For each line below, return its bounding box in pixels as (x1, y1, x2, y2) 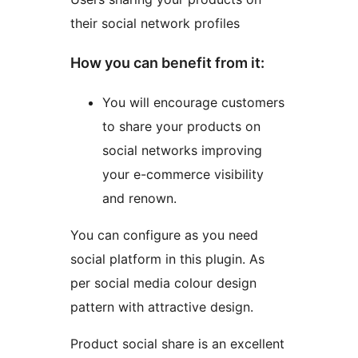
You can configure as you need (70, 227, 258, 244)
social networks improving (102, 142, 262, 159)
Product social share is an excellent (70, 336, 284, 352)
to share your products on (102, 118, 261, 135)
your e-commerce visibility (102, 166, 264, 183)
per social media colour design (70, 275, 257, 292)
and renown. (102, 190, 177, 207)
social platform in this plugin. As (70, 251, 265, 268)
